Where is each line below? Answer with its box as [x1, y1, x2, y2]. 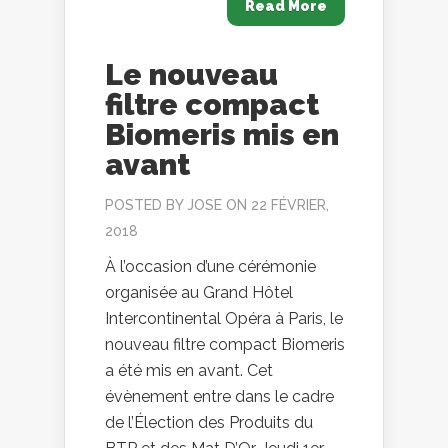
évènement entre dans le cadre [105, 387, 334, 407]
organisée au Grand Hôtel [105, 283, 293, 303]
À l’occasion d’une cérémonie [105, 257, 316, 277]
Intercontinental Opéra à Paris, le [105, 309, 343, 329]
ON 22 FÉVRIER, [222, 197, 329, 214]
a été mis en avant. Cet [105, 361, 273, 381]
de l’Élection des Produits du [105, 413, 313, 433]
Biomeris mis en [105, 117, 339, 153]
